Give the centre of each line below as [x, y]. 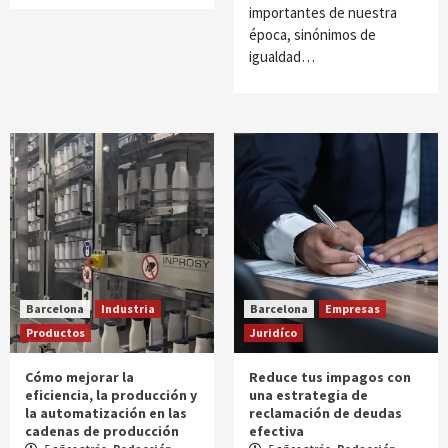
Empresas [352, 308]
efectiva [276, 431]
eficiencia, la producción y [111, 395]
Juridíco [273, 332]
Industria [128, 308]
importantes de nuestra [323, 12]
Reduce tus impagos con [330, 377]
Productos [55, 332]
